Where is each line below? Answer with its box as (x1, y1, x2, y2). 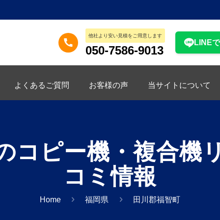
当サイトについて (147, 80, 211, 91)
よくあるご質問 (14, 80, 69, 91)
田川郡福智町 (133, 195, 181, 204)
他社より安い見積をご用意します (88, 33, 163, 38)
